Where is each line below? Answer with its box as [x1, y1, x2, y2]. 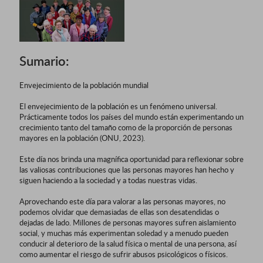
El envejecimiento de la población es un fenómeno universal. [19, 100, 217, 112]
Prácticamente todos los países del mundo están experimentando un [19, 111, 244, 122]
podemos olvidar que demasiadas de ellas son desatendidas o [19, 206, 219, 217]
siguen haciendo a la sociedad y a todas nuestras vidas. [19, 174, 197, 186]
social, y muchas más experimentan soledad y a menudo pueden [19, 227, 228, 238]
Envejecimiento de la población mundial [19, 79, 149, 90]
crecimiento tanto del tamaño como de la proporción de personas [19, 122, 232, 133]
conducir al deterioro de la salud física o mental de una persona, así [19, 238, 237, 249]
